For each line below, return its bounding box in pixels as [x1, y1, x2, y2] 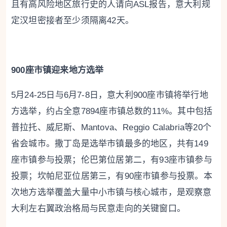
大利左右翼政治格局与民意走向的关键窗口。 [11, 204, 186, 214]
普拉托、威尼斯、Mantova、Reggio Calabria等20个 [11, 123, 212, 133]
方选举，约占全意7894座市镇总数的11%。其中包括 [11, 106, 213, 117]
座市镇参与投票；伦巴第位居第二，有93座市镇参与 [11, 155, 212, 165]
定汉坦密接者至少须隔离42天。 [11, 16, 134, 26]
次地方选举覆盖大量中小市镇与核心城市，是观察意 [11, 187, 212, 198]
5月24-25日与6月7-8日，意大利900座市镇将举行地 [11, 90, 208, 100]
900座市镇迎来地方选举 [11, 65, 104, 75]
